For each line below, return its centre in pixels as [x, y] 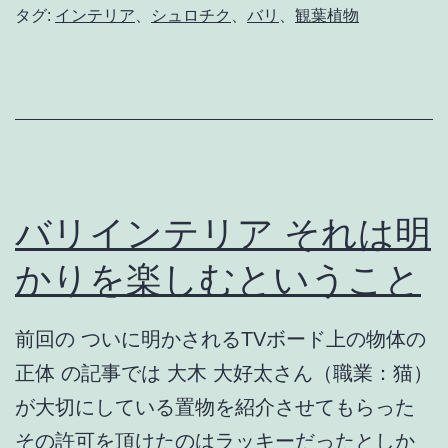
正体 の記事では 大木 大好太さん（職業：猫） [224, 373]
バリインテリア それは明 [223, 233]
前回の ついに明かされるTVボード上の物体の [220, 339]
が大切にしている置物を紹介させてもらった [215, 407]
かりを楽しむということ [218, 279]
